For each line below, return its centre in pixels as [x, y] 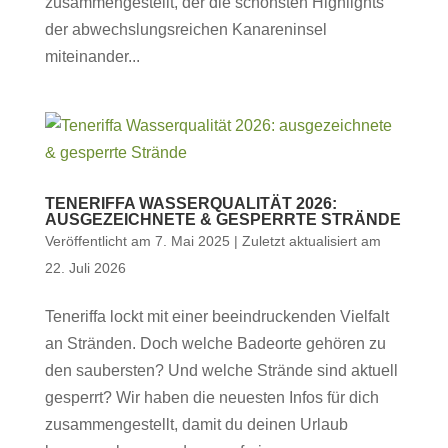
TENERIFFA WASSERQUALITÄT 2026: [190, 203]
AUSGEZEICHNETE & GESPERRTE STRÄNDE [222, 219]
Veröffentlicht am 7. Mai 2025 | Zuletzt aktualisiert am [212, 241]
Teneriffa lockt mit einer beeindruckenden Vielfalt [216, 316]
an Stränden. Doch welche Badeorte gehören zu [215, 343]
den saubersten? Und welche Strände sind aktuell [221, 370]
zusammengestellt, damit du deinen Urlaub [196, 424]
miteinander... [92, 56]
